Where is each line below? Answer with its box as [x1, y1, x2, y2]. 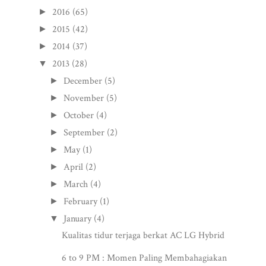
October [64, 109, 94, 122]
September [64, 126, 105, 139]
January [64, 212, 92, 225]
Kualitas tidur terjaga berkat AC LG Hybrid [61, 229, 224, 242]
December [64, 74, 103, 87]
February [64, 195, 98, 208]
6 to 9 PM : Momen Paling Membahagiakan [61, 251, 227, 264]
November [64, 91, 104, 104]
